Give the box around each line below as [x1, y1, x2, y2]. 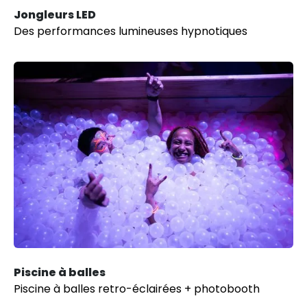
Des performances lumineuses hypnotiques [14, 23, 247, 39]
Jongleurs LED [14, 6, 96, 23]
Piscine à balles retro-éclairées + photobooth [14, 280, 260, 297]
